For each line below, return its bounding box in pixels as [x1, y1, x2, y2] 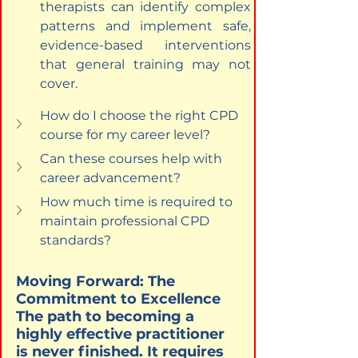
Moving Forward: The [16, 272, 179, 290]
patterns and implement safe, [40, 18, 254, 34]
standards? [40, 232, 111, 248]
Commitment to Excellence [16, 289, 221, 308]
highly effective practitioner [16, 324, 229, 343]
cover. [40, 75, 78, 91]
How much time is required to [40, 193, 236, 209]
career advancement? [40, 169, 181, 185]
